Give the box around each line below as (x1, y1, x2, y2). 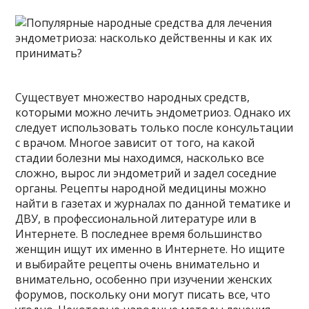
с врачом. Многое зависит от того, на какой (15, 135, 255, 151)
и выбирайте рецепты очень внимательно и (15, 257, 260, 272)
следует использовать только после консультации (15, 120, 294, 136)
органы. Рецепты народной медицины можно (15, 181, 267, 197)
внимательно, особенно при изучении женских (15, 272, 272, 288)
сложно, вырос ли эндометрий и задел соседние (15, 166, 277, 181)
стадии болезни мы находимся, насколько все (15, 150, 265, 166)
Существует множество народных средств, (15, 90, 250, 106)
